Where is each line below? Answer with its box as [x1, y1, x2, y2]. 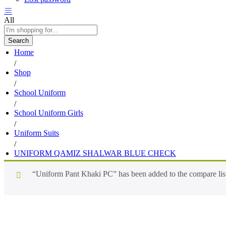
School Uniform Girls [14, 108, 83, 117]
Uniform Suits [14, 129, 59, 137]
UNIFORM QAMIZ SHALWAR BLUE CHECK [14, 149, 176, 157]
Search [8, 37, 29, 44]
